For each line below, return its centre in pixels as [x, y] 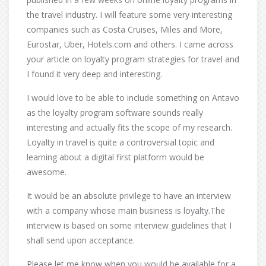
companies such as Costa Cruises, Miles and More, [125, 29]
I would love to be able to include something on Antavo [133, 98]
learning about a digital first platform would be [115, 157]
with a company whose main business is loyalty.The [126, 210]
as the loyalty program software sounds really [115, 113]
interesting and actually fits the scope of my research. [129, 127]
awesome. [47, 172]
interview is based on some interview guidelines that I [129, 225]
